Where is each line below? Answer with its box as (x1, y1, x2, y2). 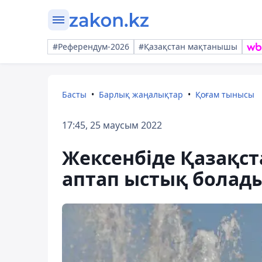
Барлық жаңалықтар (99, 89, 183, 100)
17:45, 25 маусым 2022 (62, 119, 162, 132)
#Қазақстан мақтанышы (139, 41, 237, 52)
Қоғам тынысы (195, 89, 254, 100)
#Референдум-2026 (53, 41, 129, 52)
